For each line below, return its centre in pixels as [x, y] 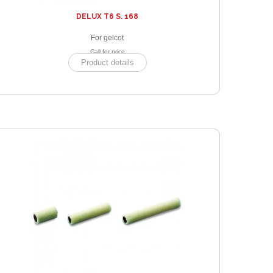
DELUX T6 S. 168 [107, 16]
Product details [107, 62]
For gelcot [107, 37]
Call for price [107, 51]
